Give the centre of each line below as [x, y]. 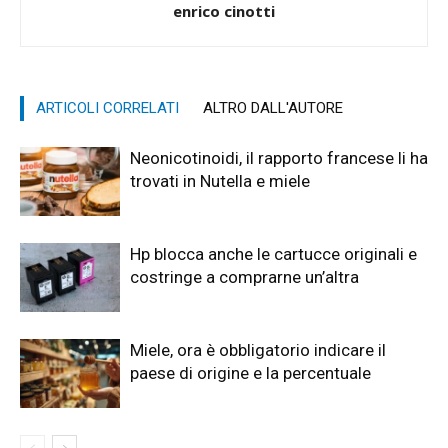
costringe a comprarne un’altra [244, 276]
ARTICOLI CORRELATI [107, 107]
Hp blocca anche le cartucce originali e [273, 253]
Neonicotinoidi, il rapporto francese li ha [279, 157]
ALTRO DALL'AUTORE [273, 107]
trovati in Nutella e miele [220, 180]
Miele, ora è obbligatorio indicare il [258, 349]
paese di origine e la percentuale [250, 372]
